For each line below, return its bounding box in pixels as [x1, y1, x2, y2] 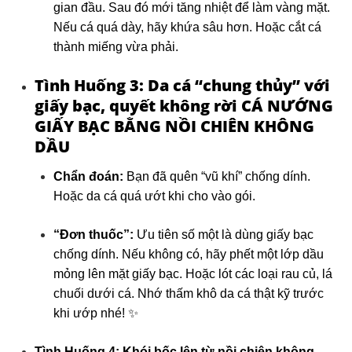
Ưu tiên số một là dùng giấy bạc [134, 228, 313, 242]
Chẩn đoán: [53, 170, 123, 184]
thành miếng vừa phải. [53, 40, 178, 54]
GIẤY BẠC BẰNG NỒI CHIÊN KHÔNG [35, 115, 314, 137]
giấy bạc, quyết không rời [35, 95, 241, 117]
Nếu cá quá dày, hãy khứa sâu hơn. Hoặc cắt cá [53, 20, 321, 35]
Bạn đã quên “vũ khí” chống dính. [123, 170, 310, 184]
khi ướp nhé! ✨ [53, 306, 138, 321]
